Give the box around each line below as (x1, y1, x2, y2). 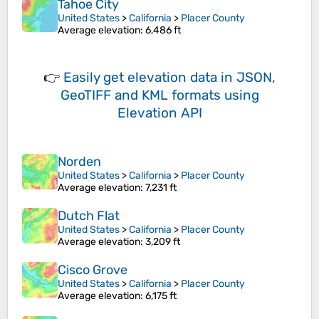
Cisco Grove (58, 262, 127, 278)
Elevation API (117, 105, 202, 122)
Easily (63, 69, 103, 86)
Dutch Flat (58, 208, 120, 224)
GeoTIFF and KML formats (60, 87, 221, 104)
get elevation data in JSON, (103, 69, 276, 86)
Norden (58, 154, 101, 170)
